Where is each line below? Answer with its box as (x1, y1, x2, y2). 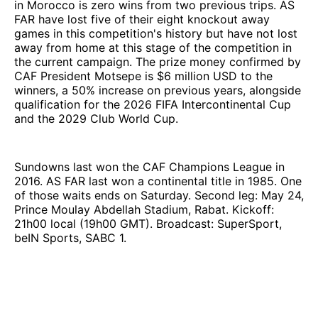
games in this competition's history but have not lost (14, 26, 297, 40)
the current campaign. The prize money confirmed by (14, 54, 301, 69)
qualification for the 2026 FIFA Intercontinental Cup (14, 97, 291, 111)
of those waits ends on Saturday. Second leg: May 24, (14, 187, 304, 202)
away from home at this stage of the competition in (14, 40, 292, 55)
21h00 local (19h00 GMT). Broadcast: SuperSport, (14, 216, 282, 231)
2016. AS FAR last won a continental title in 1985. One (14, 173, 302, 188)
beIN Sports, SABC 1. (14, 230, 126, 245)
